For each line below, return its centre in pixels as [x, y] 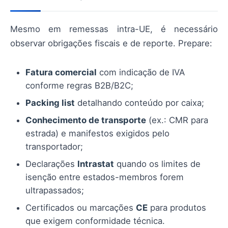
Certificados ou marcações [81, 207]
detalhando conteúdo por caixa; [139, 103]
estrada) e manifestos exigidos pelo [97, 133]
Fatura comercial [61, 72]
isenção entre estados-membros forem [105, 177]
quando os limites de [157, 164]
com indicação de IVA [141, 72]
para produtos [177, 207]
